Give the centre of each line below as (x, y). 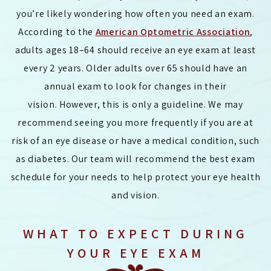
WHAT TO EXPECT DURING (135, 234)
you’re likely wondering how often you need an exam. (135, 14)
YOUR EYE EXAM (135, 253)
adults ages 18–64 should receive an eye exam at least (135, 50)
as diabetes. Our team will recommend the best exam (135, 159)
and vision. (135, 195)
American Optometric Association (173, 32)
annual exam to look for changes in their (135, 87)
